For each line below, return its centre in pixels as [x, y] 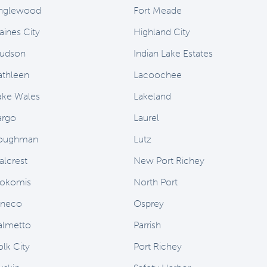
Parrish [147, 225]
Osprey [149, 204]
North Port [156, 182]
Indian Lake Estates [173, 53]
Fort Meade [158, 10]
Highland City [162, 32]
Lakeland [152, 96]
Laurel [146, 118]
